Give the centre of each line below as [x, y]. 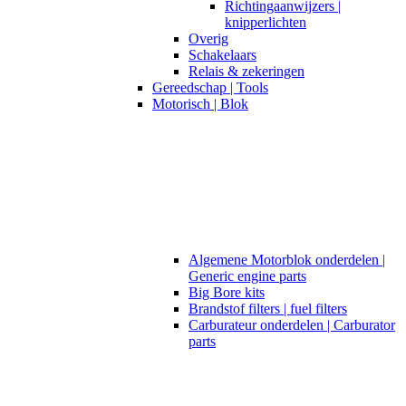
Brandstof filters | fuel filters [268, 308]
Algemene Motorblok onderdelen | [287, 259]
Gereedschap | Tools [210, 87]
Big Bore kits [227, 292]
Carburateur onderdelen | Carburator [292, 324]
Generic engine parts [247, 275]
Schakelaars [222, 54]
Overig [208, 38]
